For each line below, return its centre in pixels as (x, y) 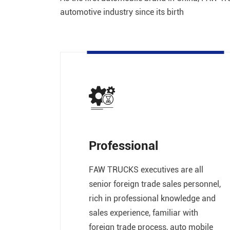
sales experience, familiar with (143, 213)
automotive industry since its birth (122, 11)
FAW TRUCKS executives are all (146, 169)
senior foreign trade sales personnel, (155, 184)
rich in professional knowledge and (152, 198)
